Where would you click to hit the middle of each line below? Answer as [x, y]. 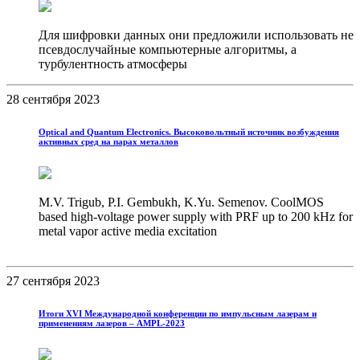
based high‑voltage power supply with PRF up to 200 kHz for [196, 216]
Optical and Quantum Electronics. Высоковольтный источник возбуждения [189, 131]
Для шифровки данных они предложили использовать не [196, 35]
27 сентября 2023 [53, 280]
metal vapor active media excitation [128, 231]
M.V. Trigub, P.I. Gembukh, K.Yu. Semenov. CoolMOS [181, 202]
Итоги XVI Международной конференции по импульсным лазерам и [178, 313]
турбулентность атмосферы [113, 63]
